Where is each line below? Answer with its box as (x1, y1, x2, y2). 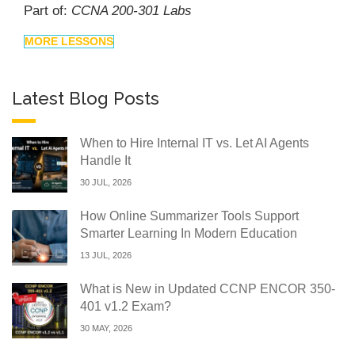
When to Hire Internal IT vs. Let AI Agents (80, 136, 309, 151)
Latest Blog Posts (12, 88, 159, 109)
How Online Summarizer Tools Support (80, 209, 299, 223)
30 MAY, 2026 (80, 323, 132, 334)
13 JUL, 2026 (80, 250, 132, 261)
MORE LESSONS (25, 35, 113, 48)
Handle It (80, 154, 131, 168)
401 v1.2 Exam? (80, 300, 171, 314)
